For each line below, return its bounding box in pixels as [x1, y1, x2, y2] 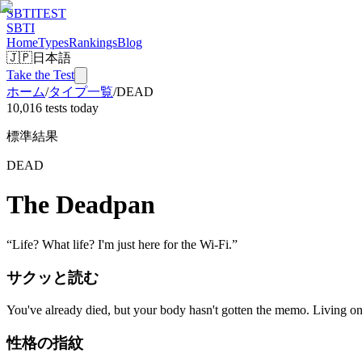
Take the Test [6, 68, 74, 82]
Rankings [69, 36, 117, 49]
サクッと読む [6, 268, 99, 286]
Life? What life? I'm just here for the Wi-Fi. [12, 237, 232, 251]
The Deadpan [6, 190, 155, 220]
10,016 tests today [6, 101, 99, 115]
